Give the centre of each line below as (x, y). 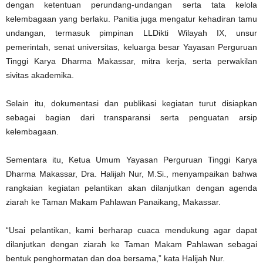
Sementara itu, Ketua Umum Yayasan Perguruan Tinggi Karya (131, 159)
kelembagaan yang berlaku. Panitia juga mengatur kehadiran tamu (131, 18)
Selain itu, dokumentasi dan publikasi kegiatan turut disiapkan (131, 103)
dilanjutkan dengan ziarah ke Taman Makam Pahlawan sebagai (131, 244)
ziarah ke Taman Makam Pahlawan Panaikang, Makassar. (113, 202)
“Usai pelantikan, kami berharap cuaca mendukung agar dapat (131, 230)
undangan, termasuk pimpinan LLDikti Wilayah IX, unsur (131, 33)
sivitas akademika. (40, 75)
